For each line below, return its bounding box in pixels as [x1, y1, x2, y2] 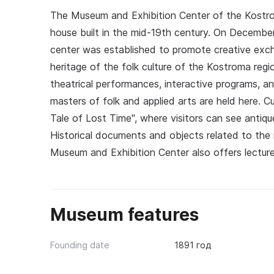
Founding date [50, 240, 109, 250]
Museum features [50, 204, 199, 225]
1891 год [174, 240, 211, 250]
